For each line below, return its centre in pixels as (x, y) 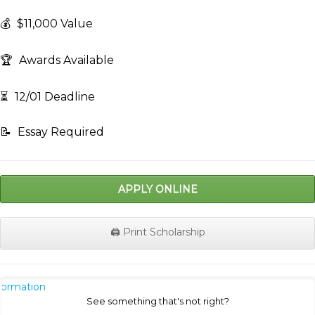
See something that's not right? (157, 301)
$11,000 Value (53, 24)
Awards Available (65, 60)
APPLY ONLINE (157, 189)
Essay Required (59, 132)
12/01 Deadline (53, 97)
